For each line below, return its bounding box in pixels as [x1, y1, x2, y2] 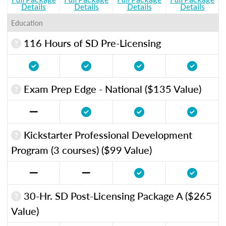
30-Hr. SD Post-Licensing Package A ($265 [21, 188, 212, 203]
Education [11, 17, 43, 28]
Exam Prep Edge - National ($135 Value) [21, 81, 201, 96]
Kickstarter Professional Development [21, 127, 192, 142]
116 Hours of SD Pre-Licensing [21, 35, 161, 50]
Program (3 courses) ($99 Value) [11, 142, 152, 157]
